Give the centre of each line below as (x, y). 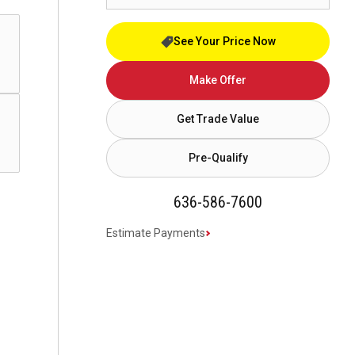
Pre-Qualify (218, 158)
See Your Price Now (224, 41)
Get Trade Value (218, 119)
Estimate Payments (156, 233)
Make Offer (218, 80)
